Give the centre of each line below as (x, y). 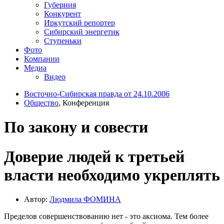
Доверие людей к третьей (94, 156)
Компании (42, 58)
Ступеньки (63, 40)
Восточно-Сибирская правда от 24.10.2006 (97, 93)
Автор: (37, 199)
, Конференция (84, 102)
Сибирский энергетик (82, 31)
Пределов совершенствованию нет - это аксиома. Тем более (106, 216)
